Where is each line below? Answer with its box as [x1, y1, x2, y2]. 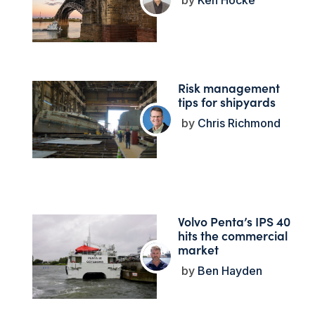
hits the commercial [177, 226, 288, 245]
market [177, 240, 219, 259]
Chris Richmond [194, 116, 281, 131]
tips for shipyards [177, 93, 276, 111]
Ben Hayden [194, 264, 262, 278]
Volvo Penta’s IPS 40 [177, 212, 290, 231]
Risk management [177, 79, 280, 97]
